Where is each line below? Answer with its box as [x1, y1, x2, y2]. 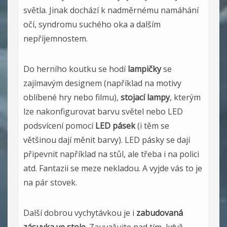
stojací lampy [121, 92, 170, 103]
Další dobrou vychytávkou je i [23, 207, 136, 219]
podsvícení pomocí [23, 120, 95, 132]
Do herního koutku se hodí [23, 63, 128, 75]
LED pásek [95, 120, 135, 132]
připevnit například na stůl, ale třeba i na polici [23, 148, 199, 160]
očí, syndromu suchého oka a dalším [23, 19, 161, 30]
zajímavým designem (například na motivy [23, 78, 181, 89]
